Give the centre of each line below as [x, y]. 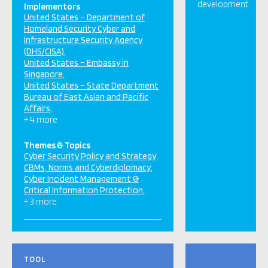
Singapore [43, 74]
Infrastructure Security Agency [83, 40]
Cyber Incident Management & [81, 179]
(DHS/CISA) [44, 51]
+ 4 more [41, 120]
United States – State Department [91, 86]
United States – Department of [84, 17]
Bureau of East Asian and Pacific [86, 97]
